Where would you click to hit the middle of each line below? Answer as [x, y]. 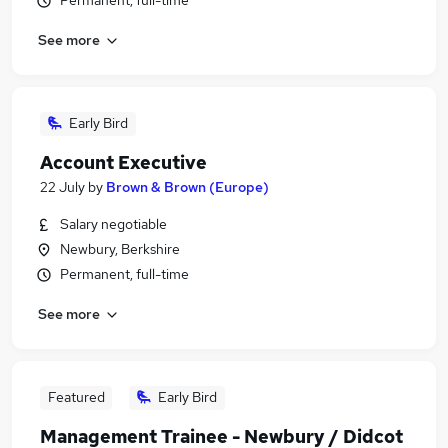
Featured [76, 397]
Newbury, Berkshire [120, 249]
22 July [62, 187]
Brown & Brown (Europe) [187, 187]
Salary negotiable [113, 224]
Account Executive [123, 162]
